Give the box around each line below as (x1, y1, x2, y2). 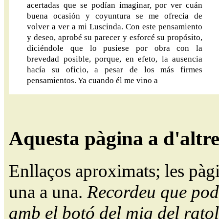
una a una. (9, 182, 87, 202)
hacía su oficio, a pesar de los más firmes (27, 65, 202, 74)
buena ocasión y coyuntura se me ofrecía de (27, 11, 202, 21)
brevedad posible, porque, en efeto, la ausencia (27, 54, 202, 64)
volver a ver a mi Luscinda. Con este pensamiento (27, 22, 202, 31)
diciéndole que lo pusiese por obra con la (27, 43, 202, 53)
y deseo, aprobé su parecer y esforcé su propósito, (27, 32, 202, 42)
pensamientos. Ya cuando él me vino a (27, 75, 158, 85)
